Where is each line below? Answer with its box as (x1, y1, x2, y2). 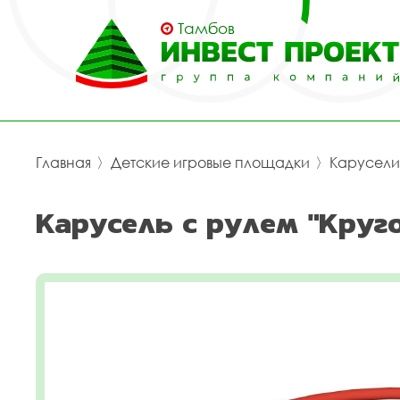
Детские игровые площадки (111, 154, 310, 171)
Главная (36, 154, 91, 171)
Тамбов (178, 19, 235, 37)
